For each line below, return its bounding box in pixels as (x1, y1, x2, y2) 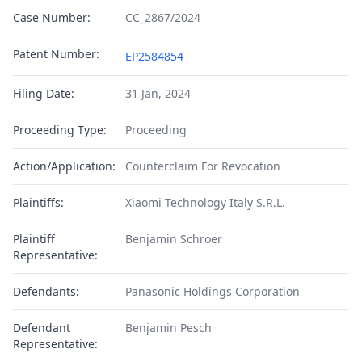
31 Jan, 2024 (124, 86, 191, 101)
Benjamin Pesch (124, 320, 212, 335)
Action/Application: (13, 158, 116, 174)
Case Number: (13, 10, 90, 25)
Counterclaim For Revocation (124, 158, 280, 174)
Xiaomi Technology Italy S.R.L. (124, 195, 285, 210)
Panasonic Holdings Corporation (124, 284, 300, 299)
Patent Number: (13, 46, 99, 61)
